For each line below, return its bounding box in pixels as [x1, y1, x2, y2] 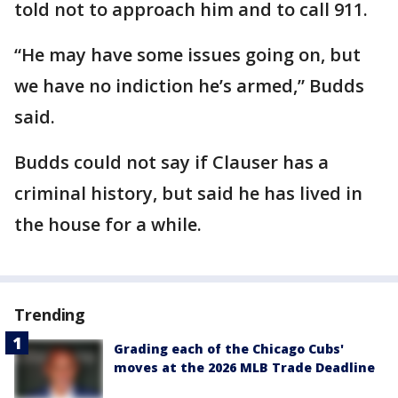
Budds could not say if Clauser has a [14, 150, 329, 175]
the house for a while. [14, 212, 202, 237]
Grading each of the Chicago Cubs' [114, 340, 344, 358]
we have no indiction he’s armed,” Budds [14, 74, 364, 99]
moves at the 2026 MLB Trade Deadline [114, 359, 375, 377]
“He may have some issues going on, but [14, 43, 361, 68]
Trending [14, 304, 86, 326]
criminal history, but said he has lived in [14, 181, 362, 206]
